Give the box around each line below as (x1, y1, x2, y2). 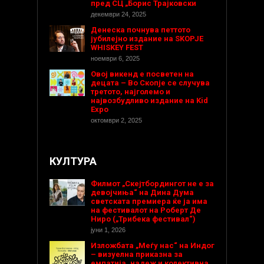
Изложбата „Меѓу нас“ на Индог (91, 241, 214, 250)
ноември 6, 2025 (91, 55, 140, 62)
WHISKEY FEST (91, 43, 143, 52)
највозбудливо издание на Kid (91, 96, 208, 105)
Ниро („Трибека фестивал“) (91, 214, 196, 224)
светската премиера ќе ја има (91, 197, 207, 206)
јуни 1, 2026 (91, 226, 126, 234)
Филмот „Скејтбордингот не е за (91, 179, 214, 189)
